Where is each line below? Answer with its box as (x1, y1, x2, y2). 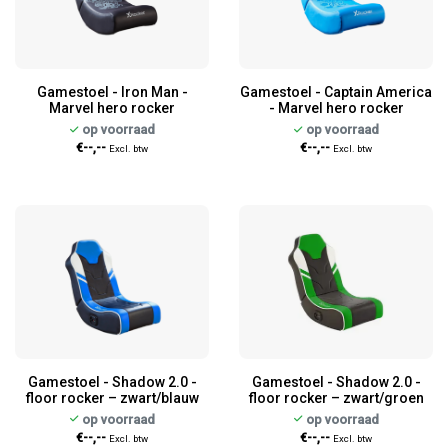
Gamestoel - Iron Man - (36, 83, 188, 100)
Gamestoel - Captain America (240, 83, 432, 100)
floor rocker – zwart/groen (248, 389, 424, 406)
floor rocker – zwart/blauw (25, 389, 199, 406)
